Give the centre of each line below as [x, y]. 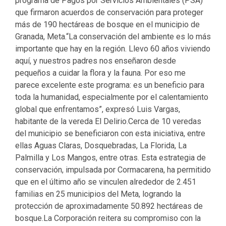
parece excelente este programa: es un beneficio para [110, 85]
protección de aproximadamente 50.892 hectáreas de [109, 206]
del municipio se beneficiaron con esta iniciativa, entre [110, 133]
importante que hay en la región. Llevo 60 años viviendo [113, 49]
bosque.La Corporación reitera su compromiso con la [108, 218]
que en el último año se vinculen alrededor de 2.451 [106, 182]
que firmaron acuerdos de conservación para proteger [109, 12]
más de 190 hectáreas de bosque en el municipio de [107, 24]
